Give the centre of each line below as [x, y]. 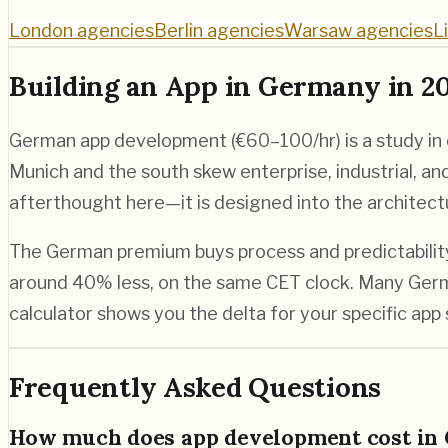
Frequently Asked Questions [195, 387]
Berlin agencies [219, 30]
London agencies [81, 30]
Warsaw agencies [358, 30]
